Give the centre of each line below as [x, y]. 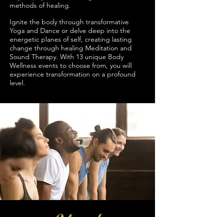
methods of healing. [40, 5]
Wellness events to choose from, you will [71, 65]
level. [17, 83]
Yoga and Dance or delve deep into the [70, 31]
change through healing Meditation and [71, 48]
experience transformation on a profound [73, 74]
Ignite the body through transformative [69, 22]
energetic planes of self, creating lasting [71, 39]
